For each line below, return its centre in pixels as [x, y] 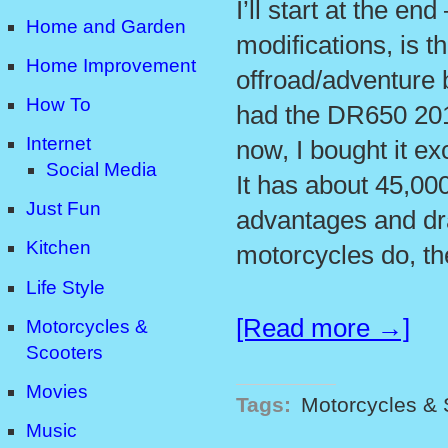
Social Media [101, 170]
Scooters [64, 352]
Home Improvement [111, 66]
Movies [57, 391]
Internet [58, 144]
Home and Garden [106, 26]
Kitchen [58, 248]
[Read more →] [323, 327]
